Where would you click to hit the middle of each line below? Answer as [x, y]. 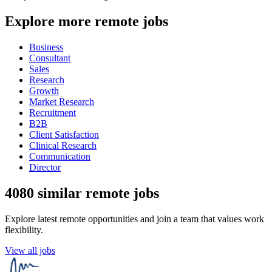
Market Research [62, 102]
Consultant [50, 58]
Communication [60, 157]
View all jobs [30, 251]
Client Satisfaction [64, 135]
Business [46, 47]
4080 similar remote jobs [82, 193]
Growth [44, 91]
